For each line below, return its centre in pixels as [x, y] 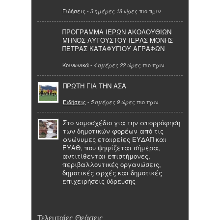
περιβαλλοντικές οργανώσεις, [112, 165]
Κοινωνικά [76, 65]
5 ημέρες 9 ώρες [113, 102]
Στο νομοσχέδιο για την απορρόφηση [122, 123]
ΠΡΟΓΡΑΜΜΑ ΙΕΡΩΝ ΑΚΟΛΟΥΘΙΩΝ [117, 32]
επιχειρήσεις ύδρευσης [99, 181]
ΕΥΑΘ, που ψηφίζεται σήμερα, [111, 148]
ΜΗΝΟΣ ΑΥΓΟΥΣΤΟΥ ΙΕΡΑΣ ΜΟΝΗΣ [118, 40]
